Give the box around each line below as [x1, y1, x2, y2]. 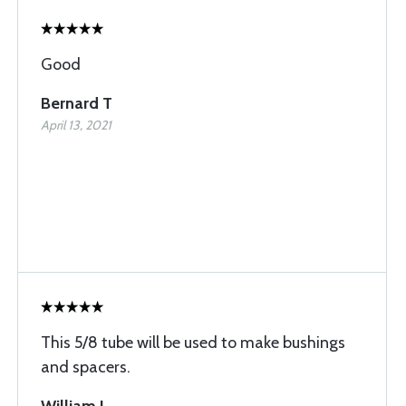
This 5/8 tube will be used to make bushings [41, 333, 345, 353]
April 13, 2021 [41, 117, 111, 133]
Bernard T [41, 93, 112, 113]
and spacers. [41, 357, 130, 377]
